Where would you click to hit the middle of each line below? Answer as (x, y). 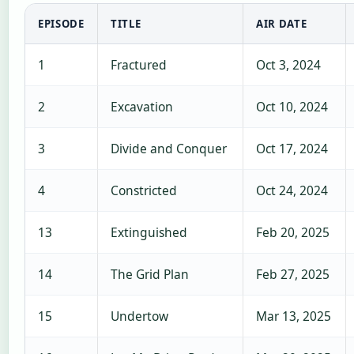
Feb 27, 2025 (293, 274)
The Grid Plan (150, 274)
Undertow (139, 316)
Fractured (139, 64)
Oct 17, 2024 (292, 148)
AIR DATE (282, 23)
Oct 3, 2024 (288, 64)
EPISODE (61, 23)
